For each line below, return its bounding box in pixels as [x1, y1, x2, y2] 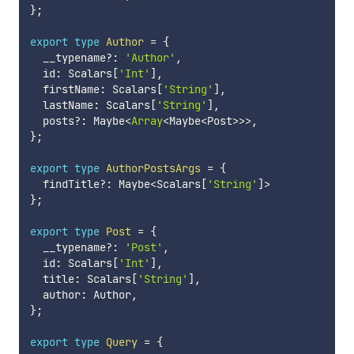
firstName [29, 81, 100, 96]
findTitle [29, 176, 100, 191]
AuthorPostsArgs [105, 160, 201, 175]
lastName [29, 97, 93, 112]
